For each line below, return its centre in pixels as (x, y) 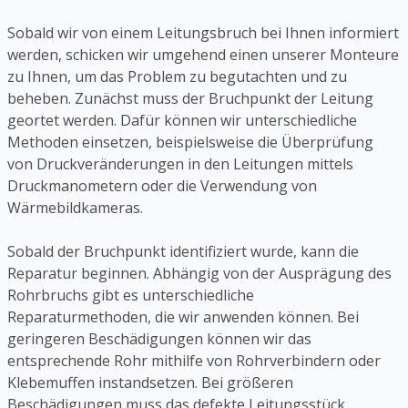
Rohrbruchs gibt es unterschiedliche (131, 296)
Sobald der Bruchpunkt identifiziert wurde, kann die (183, 252)
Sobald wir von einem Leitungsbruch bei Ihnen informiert (203, 33)
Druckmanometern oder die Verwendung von (162, 186)
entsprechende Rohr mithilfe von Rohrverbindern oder (194, 361)
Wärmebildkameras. (75, 208)
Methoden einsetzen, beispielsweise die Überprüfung (190, 143)
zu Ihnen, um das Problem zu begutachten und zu (177, 77)
